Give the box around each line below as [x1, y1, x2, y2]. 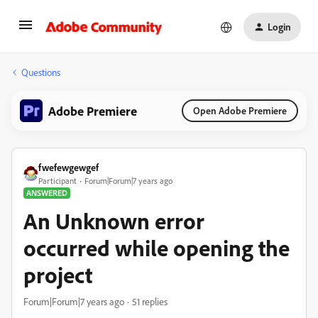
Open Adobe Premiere [193, 104, 287, 116]
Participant [38, 175, 77, 186]
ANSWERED [26, 187, 67, 198]
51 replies [132, 295, 168, 307]
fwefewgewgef [38, 161, 99, 173]
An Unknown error [23, 207, 204, 235]
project [23, 261, 92, 289]
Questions [21, 66, 60, 78]
